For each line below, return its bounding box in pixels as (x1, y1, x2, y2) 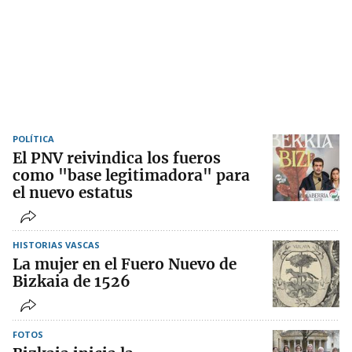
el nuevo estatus (13, 183, 133, 203)
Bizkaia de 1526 (13, 272, 130, 291)
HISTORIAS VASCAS (13, 239, 100, 251)
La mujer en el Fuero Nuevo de (13, 255, 236, 274)
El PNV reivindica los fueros (13, 148, 221, 168)
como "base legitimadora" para (13, 166, 250, 185)
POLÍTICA (13, 133, 54, 145)
